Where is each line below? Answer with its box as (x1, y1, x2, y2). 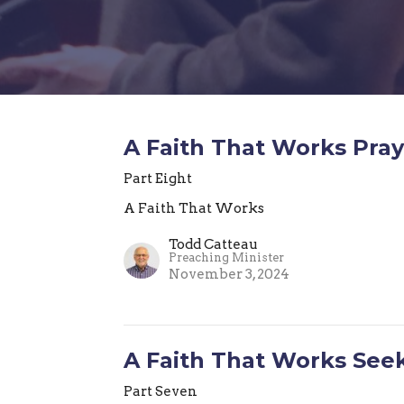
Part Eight (124, 170, 193, 187)
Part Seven (124, 382, 198, 399)
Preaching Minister (169, 250, 285, 264)
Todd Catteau (169, 235, 259, 252)
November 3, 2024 (169, 265, 290, 282)
